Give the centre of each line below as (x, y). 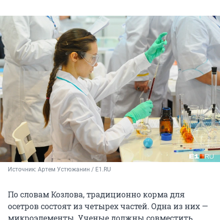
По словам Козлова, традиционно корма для (96, 194)
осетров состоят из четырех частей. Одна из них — (108, 206)
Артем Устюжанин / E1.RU (74, 169)
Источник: (23, 169)
